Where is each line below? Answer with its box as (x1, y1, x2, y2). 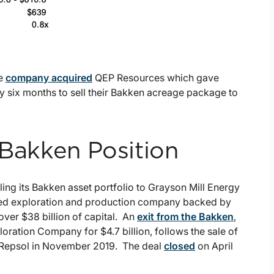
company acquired (6, 72, 92, 84)
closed (164, 240, 195, 253)
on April (195, 240, 233, 253)
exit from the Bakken (137, 210, 234, 223)
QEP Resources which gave (92, 72, 219, 84)
